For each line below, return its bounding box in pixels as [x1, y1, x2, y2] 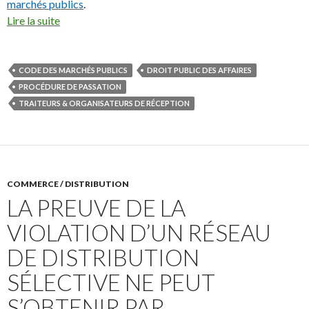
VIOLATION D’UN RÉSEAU [7, 218, 271, 246]
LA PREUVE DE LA [7, 193, 186, 221]
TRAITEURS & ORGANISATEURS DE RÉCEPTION [19, 98, 190, 108]
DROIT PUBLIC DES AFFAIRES [147, 65, 252, 74]
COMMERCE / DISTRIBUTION [7, 178, 129, 189]
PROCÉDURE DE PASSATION [19, 81, 121, 91]
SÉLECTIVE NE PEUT [7, 268, 215, 296]
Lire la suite [7, 13, 60, 27]
